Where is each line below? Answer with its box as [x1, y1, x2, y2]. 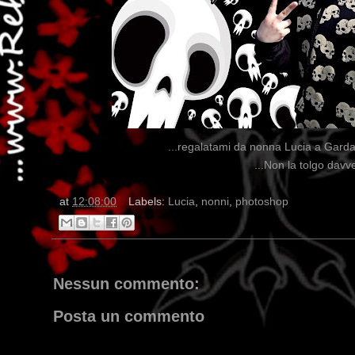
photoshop [235, 196, 288, 208]
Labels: [128, 196, 168, 208]
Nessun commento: [53, 274, 200, 292]
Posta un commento [53, 307, 204, 325]
